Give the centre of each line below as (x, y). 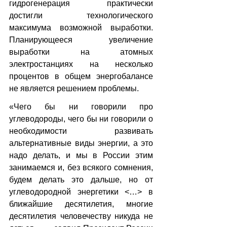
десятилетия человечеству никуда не (81, 216)
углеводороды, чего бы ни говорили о (81, 119)
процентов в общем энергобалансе (81, 76)
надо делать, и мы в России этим (81, 155)
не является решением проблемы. (74, 88)
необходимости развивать (81, 131)
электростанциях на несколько (81, 64)
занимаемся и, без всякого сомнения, (81, 167)
